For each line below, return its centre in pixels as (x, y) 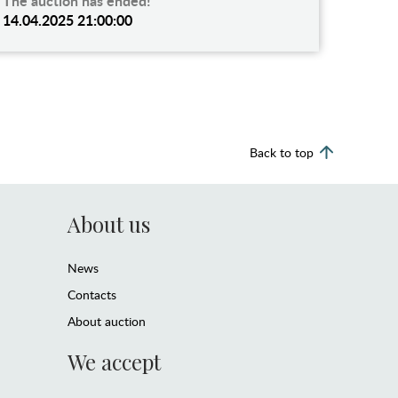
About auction (106, 321)
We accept (114, 361)
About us (108, 223)
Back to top (282, 152)
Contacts (92, 294)
